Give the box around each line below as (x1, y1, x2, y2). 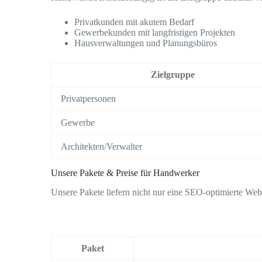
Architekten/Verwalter (61, 142, 142, 152)
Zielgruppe (150, 70, 195, 80)
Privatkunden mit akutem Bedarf (74, 17, 194, 27)
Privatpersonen (61, 94, 116, 104)
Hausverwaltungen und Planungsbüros (74, 38, 217, 49)
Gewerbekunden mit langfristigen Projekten (74, 27, 235, 38)
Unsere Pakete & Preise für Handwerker (51, 168, 199, 178)
